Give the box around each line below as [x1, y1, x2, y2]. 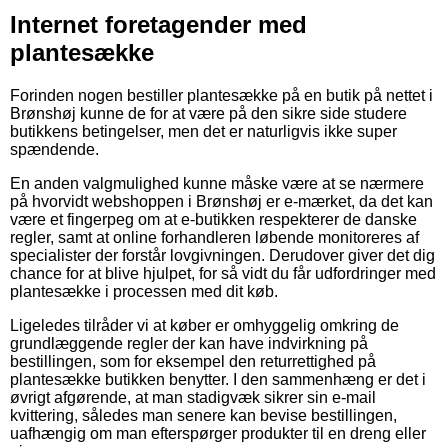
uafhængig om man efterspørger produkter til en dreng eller [10, 424, 426, 442]
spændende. [10, 140, 99, 158]
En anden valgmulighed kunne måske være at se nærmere [10, 174, 424, 192]
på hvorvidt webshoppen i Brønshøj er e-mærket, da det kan [10, 192, 433, 210]
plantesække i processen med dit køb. [10, 282, 278, 300]
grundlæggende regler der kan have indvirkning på [10, 334, 368, 352]
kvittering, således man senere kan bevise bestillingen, [10, 406, 397, 424]
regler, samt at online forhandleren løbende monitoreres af [10, 228, 419, 246]
